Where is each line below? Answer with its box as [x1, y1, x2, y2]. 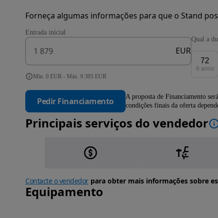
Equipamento [25, 183, 103, 200]
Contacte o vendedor [25, 176, 89, 185]
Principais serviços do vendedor [25, 114, 208, 131]
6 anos [196, 65, 214, 72]
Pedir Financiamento [37, 95, 114, 107]
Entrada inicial [25, 28, 66, 36]
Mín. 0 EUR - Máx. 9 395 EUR [33, 73, 107, 80]
